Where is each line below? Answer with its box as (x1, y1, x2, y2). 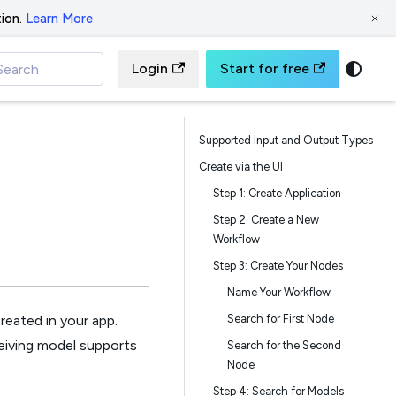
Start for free (219, 60, 309, 77)
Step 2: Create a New (213, 213, 319, 226)
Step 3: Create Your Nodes (213, 259, 343, 272)
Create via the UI (199, 160, 283, 173)
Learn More (26, 11, 93, 27)
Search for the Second (227, 339, 341, 352)
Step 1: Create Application (213, 187, 341, 200)
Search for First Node (227, 312, 334, 325)
